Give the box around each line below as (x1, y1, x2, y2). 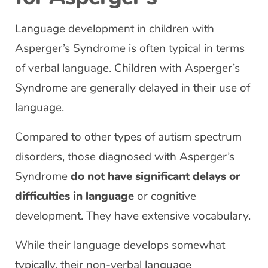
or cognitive (134, 188, 196, 204)
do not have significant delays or (71, 169, 240, 184)
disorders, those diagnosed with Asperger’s (15, 149, 234, 165)
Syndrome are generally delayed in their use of (15, 80, 250, 96)
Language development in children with (15, 21, 214, 36)
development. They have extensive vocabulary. (15, 208, 251, 224)
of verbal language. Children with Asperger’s (15, 60, 240, 76)
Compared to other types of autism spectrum (15, 129, 242, 145)
